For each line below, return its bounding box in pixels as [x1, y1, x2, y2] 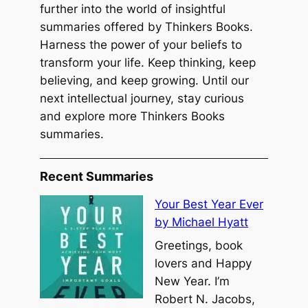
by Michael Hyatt [155, 214, 249, 229]
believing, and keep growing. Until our [40, 73, 250, 87]
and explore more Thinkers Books [40, 109, 225, 123]
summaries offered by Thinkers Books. [40, 19, 254, 34]
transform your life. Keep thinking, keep [40, 55, 256, 69]
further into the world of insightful [40, 1, 226, 16]
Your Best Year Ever [155, 197, 264, 211]
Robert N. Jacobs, [155, 292, 256, 307]
